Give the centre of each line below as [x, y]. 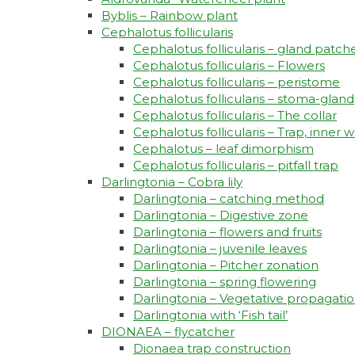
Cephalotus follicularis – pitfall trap [236, 166]
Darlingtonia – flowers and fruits [227, 232]
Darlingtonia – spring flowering [225, 282]
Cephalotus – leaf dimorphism [223, 149]
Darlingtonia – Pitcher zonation [226, 265]
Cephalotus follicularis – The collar [235, 116]
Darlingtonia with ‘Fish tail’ [210, 315]
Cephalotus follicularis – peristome [237, 82]
